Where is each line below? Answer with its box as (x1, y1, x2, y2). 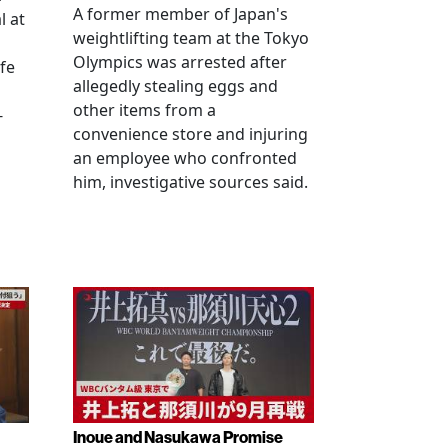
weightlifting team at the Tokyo (73, 27, 309, 50)
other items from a (73, 99, 216, 122)
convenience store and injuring (73, 123, 308, 146)
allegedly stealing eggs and (73, 75, 278, 98)
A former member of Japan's (73, 3, 288, 26)
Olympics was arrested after (73, 51, 287, 74)
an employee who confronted (73, 147, 297, 170)
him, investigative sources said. (73, 171, 308, 194)
